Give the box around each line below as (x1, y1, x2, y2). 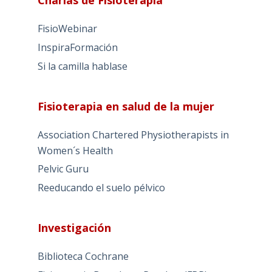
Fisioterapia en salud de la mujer (37, 98, 214, 114)
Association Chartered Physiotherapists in (37, 127, 229, 141)
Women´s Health (37, 143, 113, 157)
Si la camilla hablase (37, 59, 127, 73)
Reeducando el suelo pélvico (37, 181, 165, 195)
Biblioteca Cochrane (37, 250, 129, 263)
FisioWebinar (37, 21, 97, 35)
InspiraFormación (37, 40, 118, 54)
